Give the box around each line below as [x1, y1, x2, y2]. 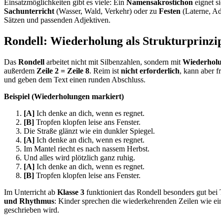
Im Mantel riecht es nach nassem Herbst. [24, 144, 149, 153]
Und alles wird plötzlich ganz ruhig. [24, 153, 135, 162]
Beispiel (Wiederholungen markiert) [4, 92, 124, 101]
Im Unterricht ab [4, 187, 57, 196]
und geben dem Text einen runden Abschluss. [4, 75, 146, 84]
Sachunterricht [4, 6, 54, 15]
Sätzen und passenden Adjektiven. [4, 15, 110, 24]
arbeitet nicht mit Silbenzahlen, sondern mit [44, 57, 183, 66]
